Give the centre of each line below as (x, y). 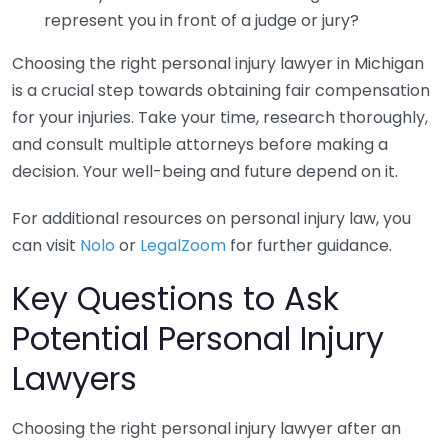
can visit (46, 245)
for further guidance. (309, 245)
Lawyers (74, 378)
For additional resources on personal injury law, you (211, 218)
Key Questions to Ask (175, 298)
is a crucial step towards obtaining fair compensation (221, 90)
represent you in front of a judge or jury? (201, 20)
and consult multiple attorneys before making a (200, 144)
